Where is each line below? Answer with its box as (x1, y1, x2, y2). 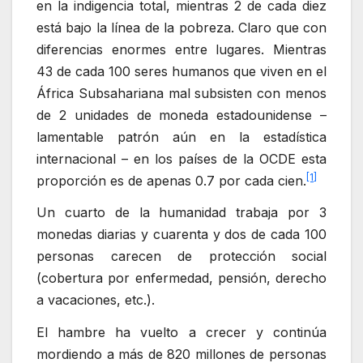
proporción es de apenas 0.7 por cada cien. (36, 172, 306, 189)
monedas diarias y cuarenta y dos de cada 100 (36, 226, 327, 243)
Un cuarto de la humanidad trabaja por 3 (36, 204, 327, 221)
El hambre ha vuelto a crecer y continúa (36, 324, 327, 341)
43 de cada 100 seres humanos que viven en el (36, 62, 327, 79)
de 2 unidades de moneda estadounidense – (36, 106, 327, 123)
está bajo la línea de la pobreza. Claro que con (36, 19, 327, 36)
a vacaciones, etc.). (36, 292, 155, 309)
